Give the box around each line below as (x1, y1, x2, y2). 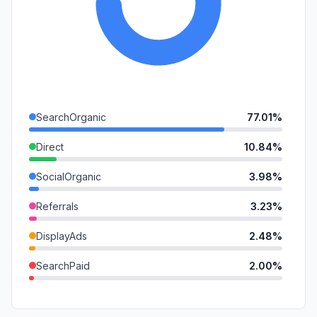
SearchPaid (36, 259, 90, 272)
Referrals (36, 200, 79, 212)
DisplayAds (36, 229, 87, 242)
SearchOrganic (36, 110, 106, 123)
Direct (36, 140, 64, 153)
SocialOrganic (36, 170, 101, 183)
